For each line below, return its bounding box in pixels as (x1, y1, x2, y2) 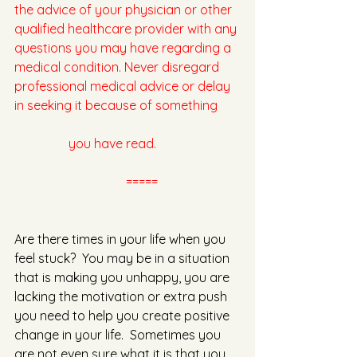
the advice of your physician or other (14, 2, 235, 18)
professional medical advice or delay (14, 78, 233, 95)
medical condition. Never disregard (14, 59, 222, 76)
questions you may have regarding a (14, 40, 234, 57)
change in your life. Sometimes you (14, 327, 224, 343)
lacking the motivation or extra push (14, 288, 230, 305)
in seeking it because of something (14, 97, 221, 114)
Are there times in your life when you (14, 231, 229, 248)
